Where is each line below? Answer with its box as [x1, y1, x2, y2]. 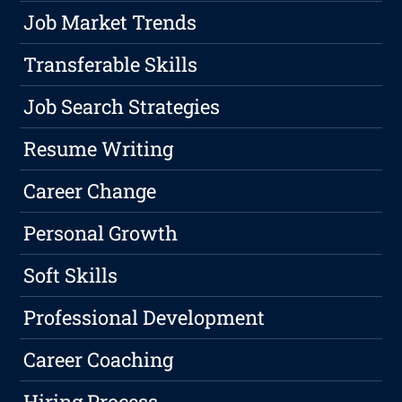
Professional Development [23, 304, 266, 331]
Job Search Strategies [23, 93, 221, 120]
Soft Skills [23, 262, 118, 289]
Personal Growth [23, 220, 179, 247]
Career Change [23, 178, 157, 205]
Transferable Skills [23, 51, 198, 78]
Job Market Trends [23, 9, 197, 36]
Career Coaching [23, 346, 174, 373]
